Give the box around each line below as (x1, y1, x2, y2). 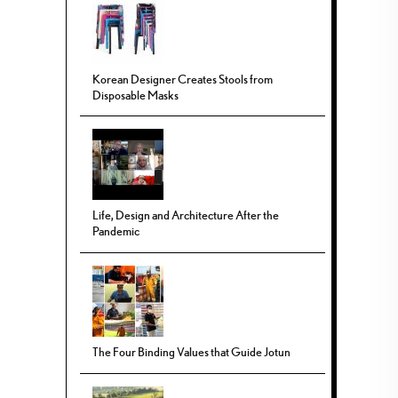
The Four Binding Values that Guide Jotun (92, 345, 291, 360)
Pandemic (92, 224, 140, 239)
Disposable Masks (92, 87, 179, 102)
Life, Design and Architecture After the (92, 208, 280, 223)
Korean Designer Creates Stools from (92, 71, 274, 86)
